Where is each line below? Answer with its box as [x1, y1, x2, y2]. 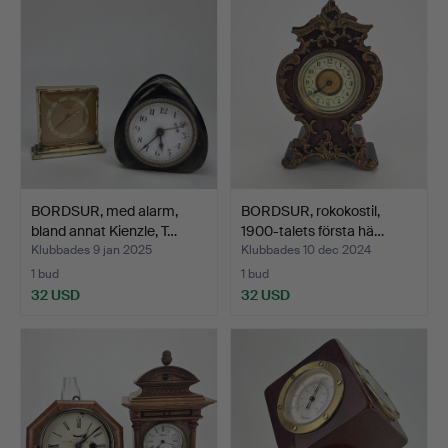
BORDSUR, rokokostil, [241, 201, 380, 220]
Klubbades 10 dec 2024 [241, 242, 371, 258]
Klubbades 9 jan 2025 [31, 242, 152, 258]
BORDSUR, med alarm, [31, 201, 178, 220]
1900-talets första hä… [241, 221, 384, 240]
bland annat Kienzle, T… [31, 221, 177, 240]
